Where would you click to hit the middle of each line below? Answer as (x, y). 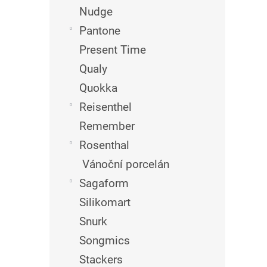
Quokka (98, 88)
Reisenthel (105, 107)
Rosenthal (104, 145)
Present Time (113, 50)
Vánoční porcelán (126, 164)
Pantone (100, 31)
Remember (107, 126)
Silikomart (105, 202)
